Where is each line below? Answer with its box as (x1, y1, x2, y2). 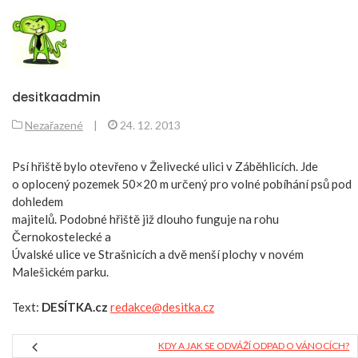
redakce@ (110, 300, 162, 314)
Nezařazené (25, 117, 83, 132)
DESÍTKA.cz (42, 300, 108, 314)
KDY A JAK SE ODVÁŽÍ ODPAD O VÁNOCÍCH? (158, 339, 349, 352)
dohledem (12, 193, 63, 209)
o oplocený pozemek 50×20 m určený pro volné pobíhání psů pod (12, 176, 352, 191)
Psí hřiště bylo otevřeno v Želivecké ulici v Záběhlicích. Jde (12, 158, 318, 173)
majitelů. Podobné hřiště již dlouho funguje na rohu (12, 211, 279, 226)
